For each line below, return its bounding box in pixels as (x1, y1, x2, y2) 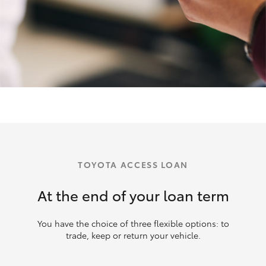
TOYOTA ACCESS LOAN (77, 158, 189, 170)
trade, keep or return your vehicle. (65, 229, 201, 241)
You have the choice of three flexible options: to (37, 217, 229, 229)
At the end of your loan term (37, 184, 229, 205)
